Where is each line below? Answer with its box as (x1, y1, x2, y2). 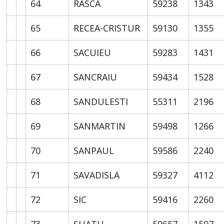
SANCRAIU (73, 70, 117, 83)
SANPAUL (73, 144, 114, 156)
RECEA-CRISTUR (73, 21, 140, 34)
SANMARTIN (73, 119, 126, 132)
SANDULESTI (73, 95, 128, 107)
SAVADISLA (73, 168, 120, 181)
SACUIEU (73, 46, 111, 58)
